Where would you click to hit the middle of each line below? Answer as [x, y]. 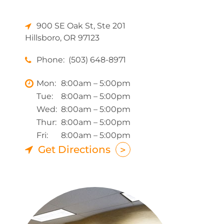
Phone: [51, 60]
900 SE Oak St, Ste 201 [81, 26]
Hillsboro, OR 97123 [62, 38]
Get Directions [74, 149]
